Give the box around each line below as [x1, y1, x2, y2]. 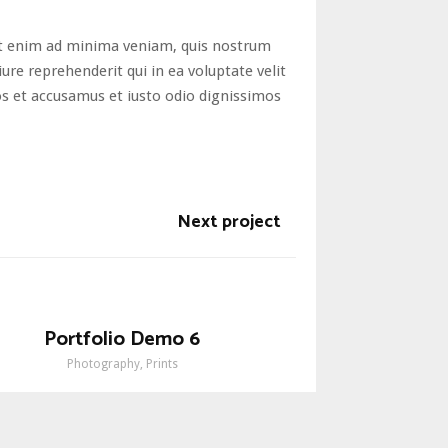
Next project [176, 207, 281, 237]
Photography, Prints [66, 357, 178, 371]
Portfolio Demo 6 [44, 323, 201, 356]
